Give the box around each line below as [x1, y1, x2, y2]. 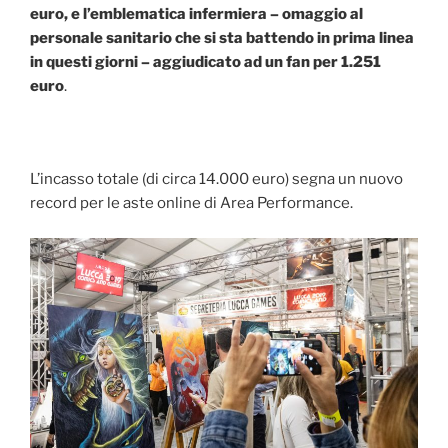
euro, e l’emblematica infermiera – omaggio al [30, 5, 363, 24]
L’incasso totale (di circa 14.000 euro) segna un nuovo [30, 170, 403, 189]
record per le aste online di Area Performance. [30, 194, 353, 213]
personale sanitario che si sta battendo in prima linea [30, 29, 414, 48]
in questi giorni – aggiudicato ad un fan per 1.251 [30, 53, 381, 72]
